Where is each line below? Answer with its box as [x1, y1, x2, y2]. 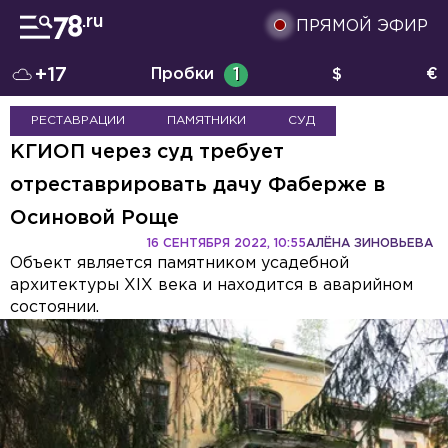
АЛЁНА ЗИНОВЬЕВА [306, 238, 433, 249]
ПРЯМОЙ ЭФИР [296, 19, 428, 34]
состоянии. [10, 300, 99, 315]
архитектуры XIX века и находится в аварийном [10, 278, 413, 293]
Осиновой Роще [10, 209, 179, 227]
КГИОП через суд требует [10, 143, 284, 161]
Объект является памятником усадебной [10, 256, 349, 271]
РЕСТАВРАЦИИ [31, 115, 125, 126]
